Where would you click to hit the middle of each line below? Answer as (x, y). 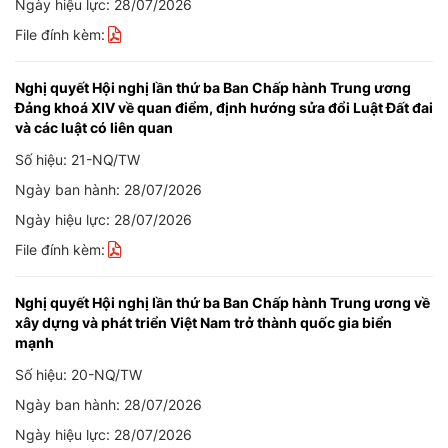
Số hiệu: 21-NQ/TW (77, 159)
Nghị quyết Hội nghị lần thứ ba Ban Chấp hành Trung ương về (222, 302)
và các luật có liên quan (94, 127)
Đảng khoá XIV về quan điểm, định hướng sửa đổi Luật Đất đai (224, 107)
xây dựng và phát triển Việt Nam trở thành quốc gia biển (203, 322)
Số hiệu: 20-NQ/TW (78, 374)
